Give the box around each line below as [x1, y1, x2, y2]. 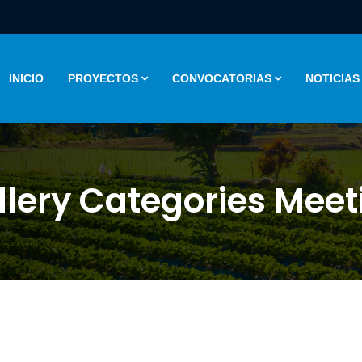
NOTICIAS [305, 72, 360, 85]
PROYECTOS [68, 72, 138, 85]
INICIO [9, 72, 44, 85]
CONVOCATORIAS [172, 72, 271, 85]
